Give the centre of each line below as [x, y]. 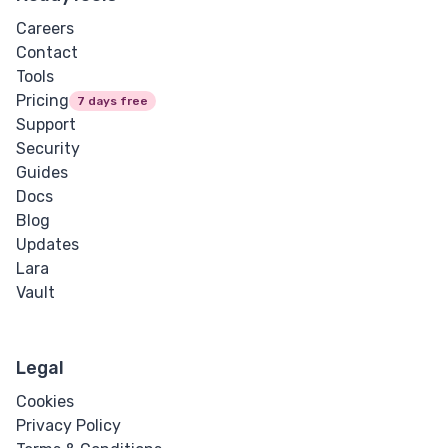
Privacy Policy [68, 426]
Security [48, 149]
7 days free [112, 101]
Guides [42, 173]
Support [46, 125]
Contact [47, 53]
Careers [45, 29]
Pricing [42, 101]
